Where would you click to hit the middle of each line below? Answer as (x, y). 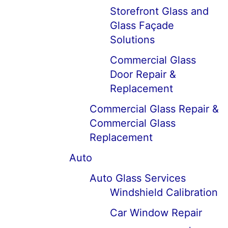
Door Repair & (143, 74)
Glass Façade (142, 25)
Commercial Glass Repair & (154, 109)
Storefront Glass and (159, 11)
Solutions (132, 40)
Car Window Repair (156, 213)
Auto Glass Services (138, 178)
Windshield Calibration (164, 192)
